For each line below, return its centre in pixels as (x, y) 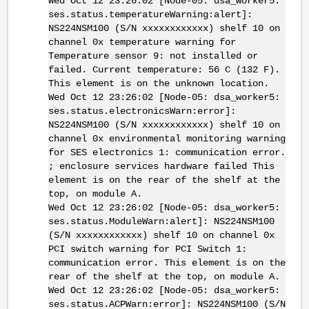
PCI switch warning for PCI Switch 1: (147, 249)
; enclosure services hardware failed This (161, 167)
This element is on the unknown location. (158, 84)
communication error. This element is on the (167, 263)
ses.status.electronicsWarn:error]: (142, 111)
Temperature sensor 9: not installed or (153, 56)
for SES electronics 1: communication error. (167, 153)
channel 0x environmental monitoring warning (167, 139)
